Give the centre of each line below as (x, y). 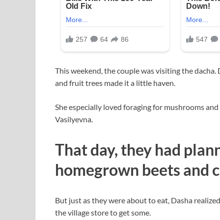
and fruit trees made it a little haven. (115, 83)
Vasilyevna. (74, 119)
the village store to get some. (103, 212)
